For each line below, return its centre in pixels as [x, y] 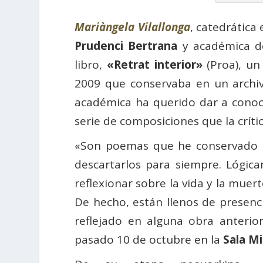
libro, [91, 65]
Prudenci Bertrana [126, 46]
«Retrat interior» [154, 65]
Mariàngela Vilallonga [132, 27]
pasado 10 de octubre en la [149, 240]
